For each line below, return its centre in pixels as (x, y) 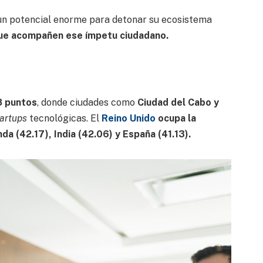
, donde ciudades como (87, 102)
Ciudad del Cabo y (178, 102)
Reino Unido (128, 118)
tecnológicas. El (65, 118)
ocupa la (176, 118)
